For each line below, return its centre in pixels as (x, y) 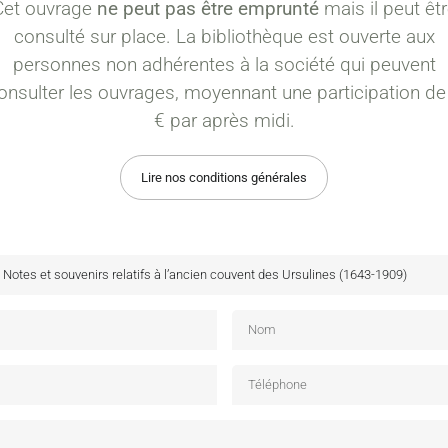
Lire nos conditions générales (224, 177)
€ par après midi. (224, 120)
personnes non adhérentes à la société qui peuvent (224, 64)
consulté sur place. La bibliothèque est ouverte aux (224, 36)
